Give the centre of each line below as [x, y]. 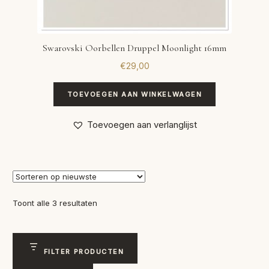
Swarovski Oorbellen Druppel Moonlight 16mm [134, 48]
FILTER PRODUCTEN [84, 251]
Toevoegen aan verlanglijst [142, 124]
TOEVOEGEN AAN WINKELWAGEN [134, 95]
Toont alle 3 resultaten [55, 203]
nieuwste [114, 228]
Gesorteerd [118, 202]
